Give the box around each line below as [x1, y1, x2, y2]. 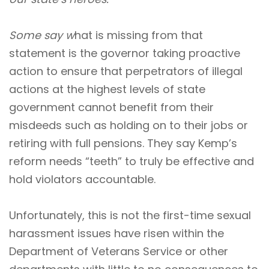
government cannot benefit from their [9, 99, 214, 115]
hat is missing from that [74, 27, 203, 43]
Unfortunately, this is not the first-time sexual [9, 207, 251, 223]
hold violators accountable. [9, 171, 156, 187]
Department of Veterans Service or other [9, 243, 228, 259]
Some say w [9, 27, 74, 43]
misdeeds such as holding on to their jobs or [9, 117, 248, 133]
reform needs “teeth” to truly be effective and [9, 153, 254, 169]
